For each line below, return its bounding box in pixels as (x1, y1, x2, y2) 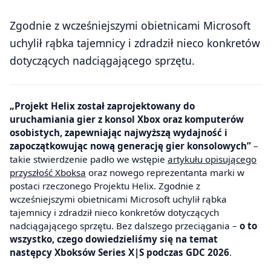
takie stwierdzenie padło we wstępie (10, 153, 168, 166)
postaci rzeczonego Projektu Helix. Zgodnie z (10, 180, 200, 192)
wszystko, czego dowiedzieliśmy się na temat (10, 233, 218, 246)
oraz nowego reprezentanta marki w (86, 166, 244, 179)
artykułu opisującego (168, 153, 256, 166)
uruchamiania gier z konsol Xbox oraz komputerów (10, 113, 244, 126)
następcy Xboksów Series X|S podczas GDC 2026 (10, 246, 229, 259)
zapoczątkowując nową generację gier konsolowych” (10, 140, 251, 152)
